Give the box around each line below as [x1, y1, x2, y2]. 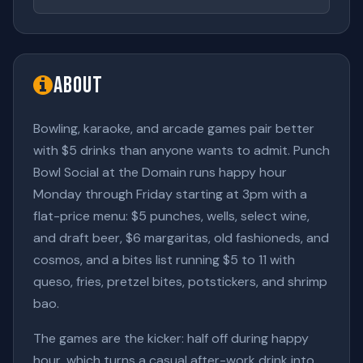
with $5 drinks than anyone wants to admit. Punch [33, 142, 330, 159]
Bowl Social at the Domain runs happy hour [33, 164, 287, 181]
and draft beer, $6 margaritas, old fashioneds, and [33, 229, 329, 246]
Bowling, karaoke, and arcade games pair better [33, 120, 314, 137]
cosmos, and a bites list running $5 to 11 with [33, 251, 295, 268]
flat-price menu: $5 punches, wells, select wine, [33, 207, 310, 224]
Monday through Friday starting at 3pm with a [33, 186, 307, 203]
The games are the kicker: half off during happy [33, 330, 309, 347]
